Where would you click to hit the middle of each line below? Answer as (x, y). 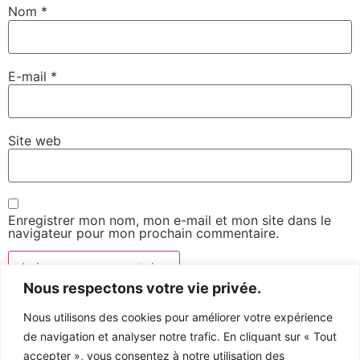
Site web (35, 140)
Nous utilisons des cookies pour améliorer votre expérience (178, 317)
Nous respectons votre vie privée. (142, 288)
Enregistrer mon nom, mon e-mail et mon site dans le (170, 220)
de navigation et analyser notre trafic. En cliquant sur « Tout (180, 336)
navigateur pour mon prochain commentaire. (143, 233)
